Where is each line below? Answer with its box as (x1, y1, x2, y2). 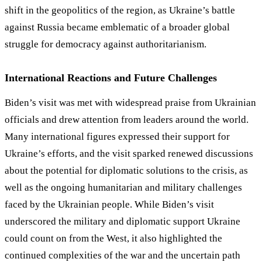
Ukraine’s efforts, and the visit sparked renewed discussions (5, 147, 253, 159)
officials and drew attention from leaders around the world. (5, 113, 249, 125)
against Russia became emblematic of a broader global (5, 21, 230, 33)
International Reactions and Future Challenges (5, 71, 217, 84)
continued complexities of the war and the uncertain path (5, 249, 240, 261)
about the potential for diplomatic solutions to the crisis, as (5, 164, 248, 176)
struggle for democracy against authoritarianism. (5, 38, 206, 50)
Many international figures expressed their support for (5, 130, 230, 142)
